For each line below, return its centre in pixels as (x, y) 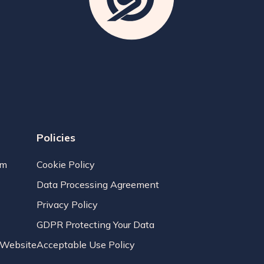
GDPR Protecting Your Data (95, 224)
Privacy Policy (67, 204)
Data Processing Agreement (98, 184)
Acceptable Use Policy (85, 244)
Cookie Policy (65, 164)
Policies (56, 137)
